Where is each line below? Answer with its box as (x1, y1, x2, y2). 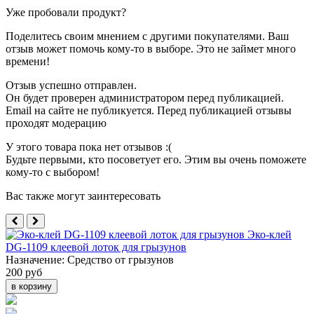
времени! (6, 55, 50, 67)
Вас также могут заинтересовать (6, 189, 161, 202)
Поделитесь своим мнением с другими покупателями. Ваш (6, 29, 289, 42)
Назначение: (6, 253, 64, 266)
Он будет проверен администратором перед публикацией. (6, 91, 284, 104)
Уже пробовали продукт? (6, 6, 126, 18)
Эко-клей (247, 228, 292, 240)
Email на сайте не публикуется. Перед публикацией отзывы (6, 104, 292, 116)
